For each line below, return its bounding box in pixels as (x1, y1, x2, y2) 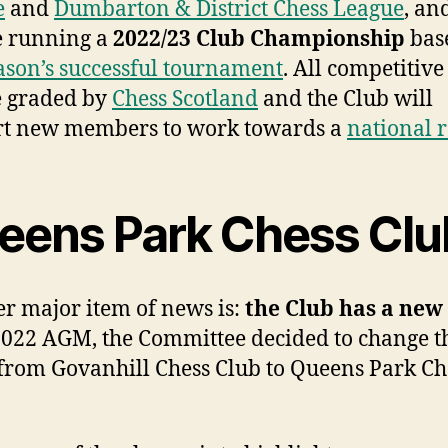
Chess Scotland (112, 86, 258, 114)
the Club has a (245, 296, 394, 324)
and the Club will (258, 86, 433, 114)
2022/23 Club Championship (113, 26, 405, 54)
